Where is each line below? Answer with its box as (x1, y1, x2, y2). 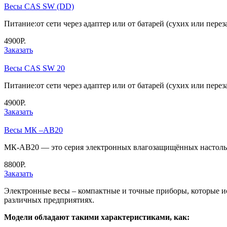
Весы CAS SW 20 (4, 63, 65, 72)
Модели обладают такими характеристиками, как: (4, 212, 190, 221)
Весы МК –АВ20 (4, 125, 63, 134)
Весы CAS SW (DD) (4, 2, 74, 11)
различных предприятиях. (4, 195, 94, 204)
